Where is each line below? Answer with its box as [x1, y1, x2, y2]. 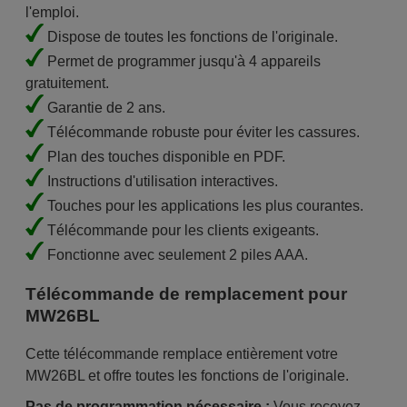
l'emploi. [25, 5, 79, 20]
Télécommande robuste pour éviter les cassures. [43, 124, 360, 140]
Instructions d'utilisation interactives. [43, 174, 278, 189]
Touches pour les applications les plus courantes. [43, 198, 363, 213]
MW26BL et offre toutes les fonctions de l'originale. [25, 368, 349, 384]
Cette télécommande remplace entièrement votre [25, 346, 338, 362]
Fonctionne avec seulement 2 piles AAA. [43, 247, 308, 263]
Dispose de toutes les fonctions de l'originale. [43, 29, 338, 45]
